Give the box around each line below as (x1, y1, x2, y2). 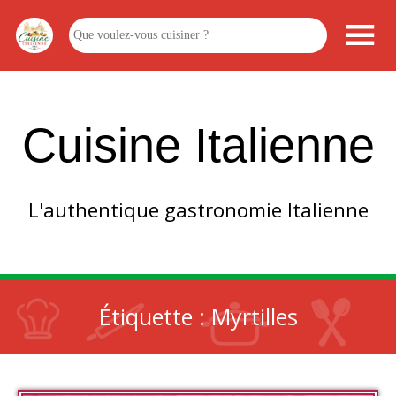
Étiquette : (98, 301, 211, 331)
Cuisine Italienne (21, 118, 375, 171)
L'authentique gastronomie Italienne (27, 196, 369, 224)
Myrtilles (210, 301, 298, 331)
